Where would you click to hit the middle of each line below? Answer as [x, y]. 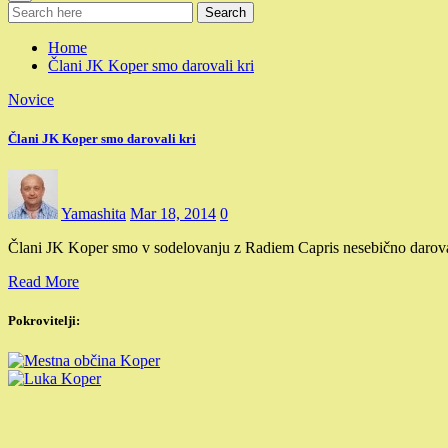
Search [225, 12]
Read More [43, 282]
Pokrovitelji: [44, 321]
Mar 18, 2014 [173, 214]
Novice [31, 99]
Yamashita [93, 214]
